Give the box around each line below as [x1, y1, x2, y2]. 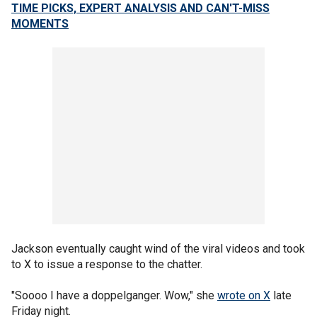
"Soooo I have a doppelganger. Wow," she [11, 288, 217, 302]
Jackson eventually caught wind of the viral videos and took [11, 241, 305, 255]
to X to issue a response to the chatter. [11, 257, 205, 271]
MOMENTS [11, 16, 69, 30]
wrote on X [217, 288, 270, 302]
